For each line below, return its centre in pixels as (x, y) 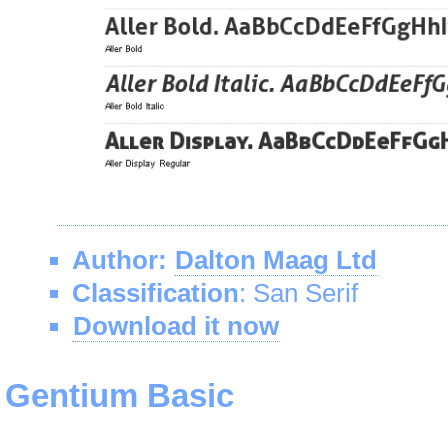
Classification (155, 293)
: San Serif (298, 293)
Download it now (176, 326)
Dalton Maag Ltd (276, 260)
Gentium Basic (119, 395)
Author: (119, 260)
